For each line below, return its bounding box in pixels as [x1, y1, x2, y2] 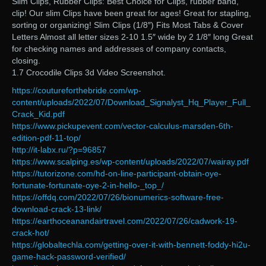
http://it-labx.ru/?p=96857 [12, 145, 106, 155]
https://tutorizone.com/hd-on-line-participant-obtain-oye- [12, 169, 221, 179]
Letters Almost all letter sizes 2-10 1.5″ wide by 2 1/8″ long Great [12, 32, 253, 42]
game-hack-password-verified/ [12, 252, 126, 262]
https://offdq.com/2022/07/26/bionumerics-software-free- [12, 192, 224, 202]
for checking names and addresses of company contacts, [12, 44, 226, 54]
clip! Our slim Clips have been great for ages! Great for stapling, [12, 8, 251, 18]
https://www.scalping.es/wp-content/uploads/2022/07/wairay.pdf [12, 157, 249, 167]
